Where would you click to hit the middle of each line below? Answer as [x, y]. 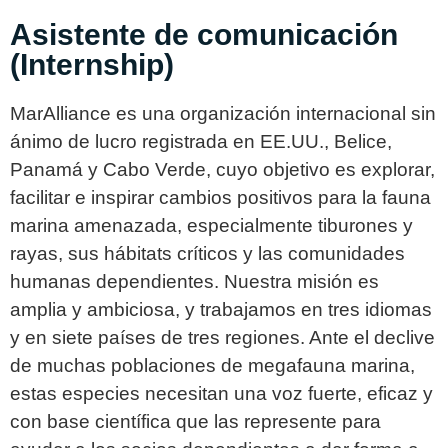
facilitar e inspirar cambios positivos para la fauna [220, 198]
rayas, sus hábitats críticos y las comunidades [207, 254]
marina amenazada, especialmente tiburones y [211, 226]
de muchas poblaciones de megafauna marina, [212, 366]
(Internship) [92, 65]
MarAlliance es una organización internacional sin [223, 114]
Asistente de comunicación [204, 35]
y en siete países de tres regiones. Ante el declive [222, 338]
